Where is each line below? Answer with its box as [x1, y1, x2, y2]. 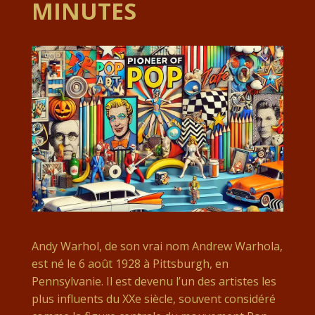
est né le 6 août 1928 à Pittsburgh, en [31, 256, 229, 272]
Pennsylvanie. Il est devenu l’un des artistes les [31, 274, 276, 290]
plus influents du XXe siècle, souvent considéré [31, 291, 276, 307]
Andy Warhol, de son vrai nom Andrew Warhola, [31, 238, 283, 255]
